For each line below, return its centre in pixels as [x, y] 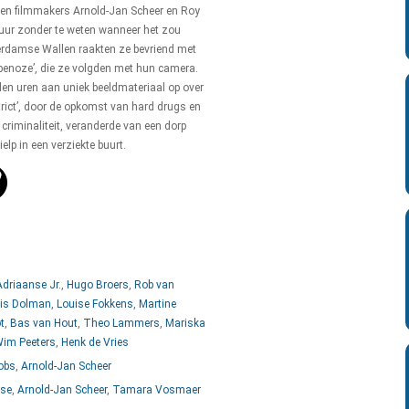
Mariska [185, 323]
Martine [157, 304]
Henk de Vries [95, 342]
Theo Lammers [121, 323]
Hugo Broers [98, 285]
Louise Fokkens [95, 304]
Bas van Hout [44, 323]
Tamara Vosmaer [157, 390]
